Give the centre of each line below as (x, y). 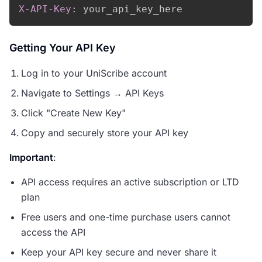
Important (31, 157)
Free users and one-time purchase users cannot (126, 217)
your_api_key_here (133, 9)
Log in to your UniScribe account (94, 73)
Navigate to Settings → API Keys (92, 93)
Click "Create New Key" (73, 113)
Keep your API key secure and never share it (119, 252)
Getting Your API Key (63, 48)
